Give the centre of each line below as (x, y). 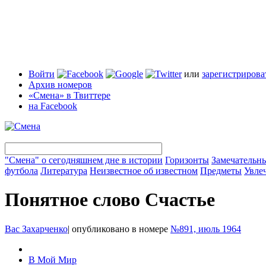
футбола (21, 171)
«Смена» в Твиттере (69, 95)
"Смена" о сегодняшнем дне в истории (84, 160)
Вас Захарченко (36, 229)
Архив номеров (60, 85)
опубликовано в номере (120, 229)
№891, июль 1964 (206, 229)
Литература (64, 171)
